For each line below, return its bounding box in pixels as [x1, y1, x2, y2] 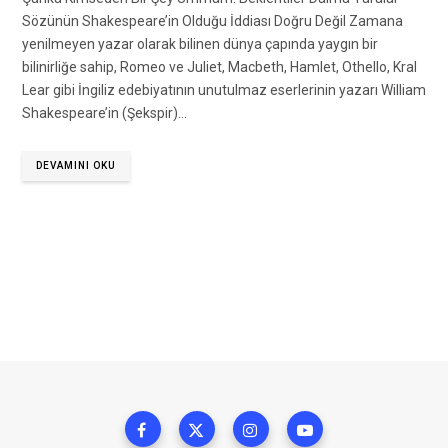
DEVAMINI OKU [36, 160, 116, 172]
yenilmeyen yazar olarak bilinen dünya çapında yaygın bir [22, 36, 378, 53]
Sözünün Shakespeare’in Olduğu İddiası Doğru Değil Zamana [22, 13, 403, 30]
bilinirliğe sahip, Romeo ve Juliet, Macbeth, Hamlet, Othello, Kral [22, 59, 417, 76]
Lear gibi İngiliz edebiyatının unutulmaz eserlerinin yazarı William [22, 82, 426, 99]
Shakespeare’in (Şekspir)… [22, 105, 187, 122]
